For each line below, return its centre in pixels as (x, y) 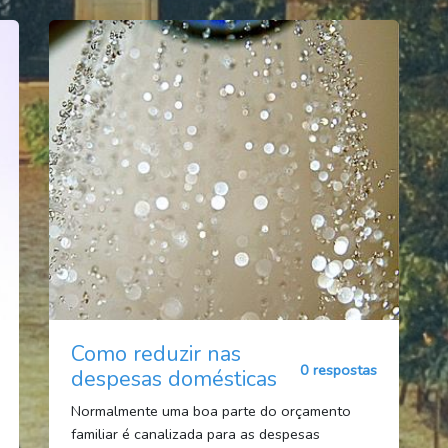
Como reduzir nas (155, 353)
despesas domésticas (173, 378)
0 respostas (339, 370)
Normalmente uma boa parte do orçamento (210, 410)
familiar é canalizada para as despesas (195, 433)
